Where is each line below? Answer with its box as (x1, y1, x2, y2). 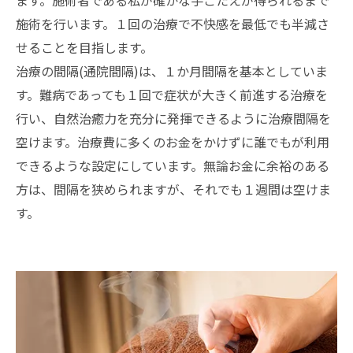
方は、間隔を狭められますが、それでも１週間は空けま (16, 179, 331, 199)
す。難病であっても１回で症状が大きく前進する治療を (16, 84, 328, 104)
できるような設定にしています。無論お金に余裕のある (16, 155, 329, 175)
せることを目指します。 (16, 37, 153, 57)
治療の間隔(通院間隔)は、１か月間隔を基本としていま (16, 61, 328, 80)
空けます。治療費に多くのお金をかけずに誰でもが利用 (16, 132, 329, 151)
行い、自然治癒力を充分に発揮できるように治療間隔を (16, 108, 331, 128)
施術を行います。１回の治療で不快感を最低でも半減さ (16, 13, 329, 33)
